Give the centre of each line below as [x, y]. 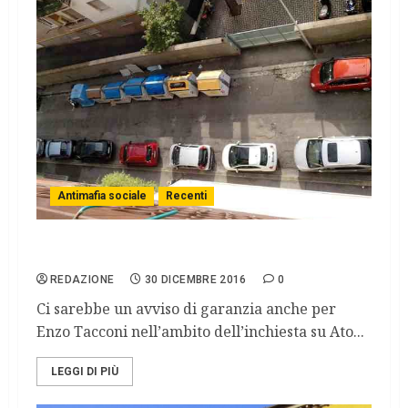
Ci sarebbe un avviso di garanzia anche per [186, 309]
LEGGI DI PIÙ [85, 372]
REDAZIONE [82, 280]
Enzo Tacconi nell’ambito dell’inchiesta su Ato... [200, 332]
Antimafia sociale [102, 196]
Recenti [186, 196]
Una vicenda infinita [114, 257]
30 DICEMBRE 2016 [196, 280]
